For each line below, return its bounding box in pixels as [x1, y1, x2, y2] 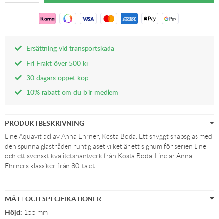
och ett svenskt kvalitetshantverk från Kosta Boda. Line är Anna [5, 152, 192, 160]
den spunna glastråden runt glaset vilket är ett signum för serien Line [5, 142, 206, 150]
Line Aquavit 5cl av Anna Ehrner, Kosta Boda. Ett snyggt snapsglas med [5, 132, 212, 140]
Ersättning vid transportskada [26, 44, 114, 53]
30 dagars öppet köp [26, 73, 88, 82]
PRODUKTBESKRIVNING [5, 118, 84, 128]
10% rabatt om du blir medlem [26, 88, 118, 97]
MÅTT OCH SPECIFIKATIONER [5, 194, 101, 203]
